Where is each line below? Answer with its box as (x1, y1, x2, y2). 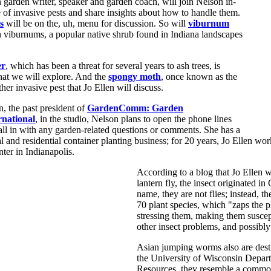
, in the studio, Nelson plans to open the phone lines (35, 113, 232, 124)
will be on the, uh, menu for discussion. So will (4, 18, 188, 28)
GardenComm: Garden (87, 102, 183, 113)
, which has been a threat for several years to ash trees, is (5, 60, 220, 71)
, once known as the (161, 71, 237, 82)
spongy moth (108, 71, 161, 82)
